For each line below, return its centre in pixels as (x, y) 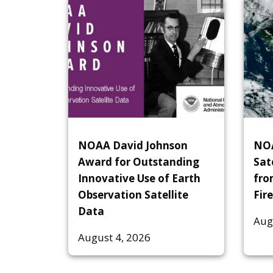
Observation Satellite (133, 195)
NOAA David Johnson (133, 146)
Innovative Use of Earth (139, 179)
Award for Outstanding (139, 162)
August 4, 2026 (114, 238)
